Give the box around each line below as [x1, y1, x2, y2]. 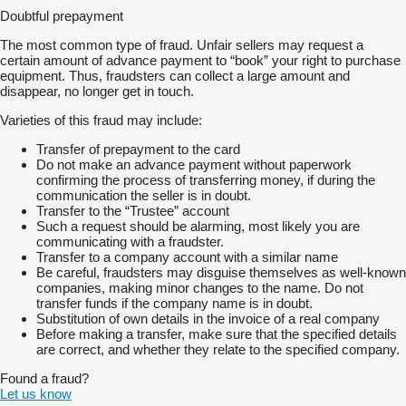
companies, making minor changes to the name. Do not [36, 279, 363, 295]
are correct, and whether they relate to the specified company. [36, 341, 400, 357]
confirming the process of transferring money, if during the [36, 171, 375, 188]
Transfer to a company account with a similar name [36, 248, 338, 265]
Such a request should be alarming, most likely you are [36, 217, 360, 234]
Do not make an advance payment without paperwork [36, 156, 352, 172]
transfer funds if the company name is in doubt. [36, 295, 313, 311]
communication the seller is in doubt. [36, 187, 251, 203]
